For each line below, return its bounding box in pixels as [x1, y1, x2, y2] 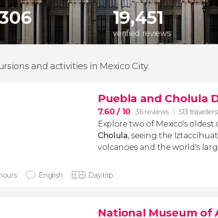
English [38, 171, 63, 180]
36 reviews [135, 107, 169, 116]
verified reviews [112, 29, 171, 38]
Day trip [88, 171, 113, 180]
